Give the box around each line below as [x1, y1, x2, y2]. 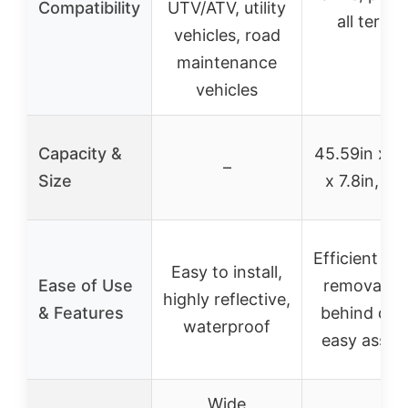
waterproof [183, 316, 270, 336]
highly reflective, [163, 289, 291, 309]
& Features [38, 302, 124, 322]
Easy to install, [171, 261, 282, 281]
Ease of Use [38, 275, 133, 295]
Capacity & [38, 143, 122, 163]
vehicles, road [173, 25, 280, 45]
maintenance [177, 52, 277, 72]
